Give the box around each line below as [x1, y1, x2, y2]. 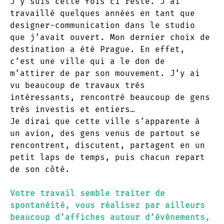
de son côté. [10, 164, 70, 174]
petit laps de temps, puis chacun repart [10, 152, 205, 162]
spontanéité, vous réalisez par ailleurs [10, 200, 205, 210]
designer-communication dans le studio [10, 20, 195, 30]
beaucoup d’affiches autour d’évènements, [10, 212, 210, 222]
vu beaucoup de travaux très [10, 80, 145, 90]
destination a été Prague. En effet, [10, 44, 185, 54]
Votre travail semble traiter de [10, 188, 165, 198]
